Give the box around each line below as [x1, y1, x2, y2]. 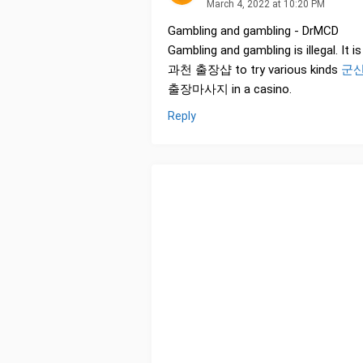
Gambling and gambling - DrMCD [168, 23, 339, 39]
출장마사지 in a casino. [168, 82, 292, 97]
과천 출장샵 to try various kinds [168, 62, 341, 78]
